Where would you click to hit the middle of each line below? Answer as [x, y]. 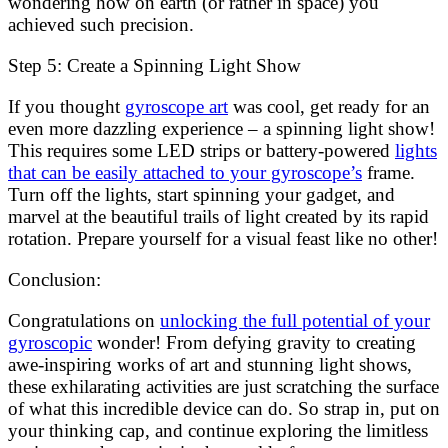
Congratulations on [84, 320]
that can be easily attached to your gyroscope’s [185, 172]
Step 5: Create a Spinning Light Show [154, 65]
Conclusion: [54, 279]
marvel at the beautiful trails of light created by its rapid [218, 216]
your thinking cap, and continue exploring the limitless [218, 430]
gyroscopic [50, 342]
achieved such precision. [101, 24]
